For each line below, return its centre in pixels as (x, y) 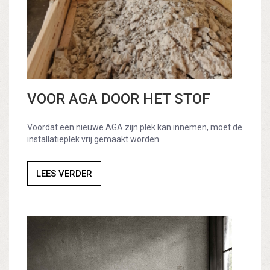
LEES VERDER (64, 174)
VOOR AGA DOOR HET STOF (119, 99)
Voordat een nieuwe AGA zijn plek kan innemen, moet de (135, 127)
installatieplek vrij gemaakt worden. (94, 140)
